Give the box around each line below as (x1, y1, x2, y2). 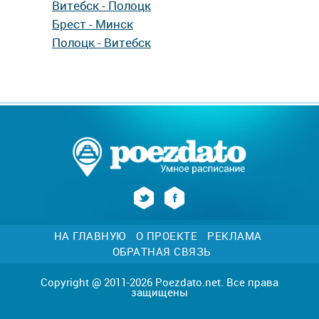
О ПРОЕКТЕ (135, 229, 197, 243)
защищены (131, 285, 188, 299)
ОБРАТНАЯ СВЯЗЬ (112, 244, 211, 258)
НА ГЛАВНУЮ (53, 229, 126, 243)
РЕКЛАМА (207, 229, 262, 243)
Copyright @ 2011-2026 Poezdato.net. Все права (41, 275, 278, 289)
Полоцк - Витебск (52, 34, 151, 51)
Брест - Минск (52, 16, 133, 32)
